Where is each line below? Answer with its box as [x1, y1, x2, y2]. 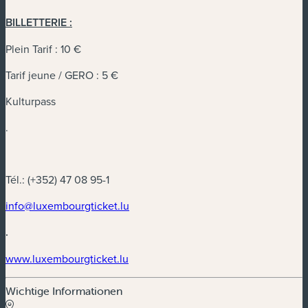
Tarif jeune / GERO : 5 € [5, 67, 118, 83]
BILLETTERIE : [5, 14, 72, 31]
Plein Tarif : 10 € [5, 41, 81, 57]
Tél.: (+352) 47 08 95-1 [5, 172, 109, 188]
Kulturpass [5, 93, 56, 109]
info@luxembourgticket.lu [5, 198, 129, 214]
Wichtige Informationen [5, 284, 122, 298]
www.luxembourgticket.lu [5, 251, 129, 267]
